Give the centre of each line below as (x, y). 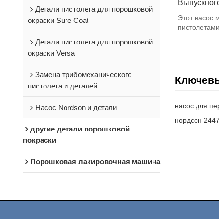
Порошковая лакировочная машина (95, 161)
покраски (39, 140)
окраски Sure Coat (58, 20)
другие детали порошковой (80, 129)
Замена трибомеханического (83, 74)
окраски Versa (51, 53)
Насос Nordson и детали (76, 107)
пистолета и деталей (62, 86)
